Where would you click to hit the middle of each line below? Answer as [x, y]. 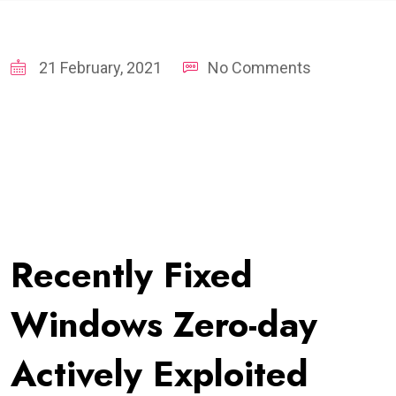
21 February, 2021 [99, 67]
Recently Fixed [132, 274]
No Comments [259, 67]
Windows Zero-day [164, 324]
